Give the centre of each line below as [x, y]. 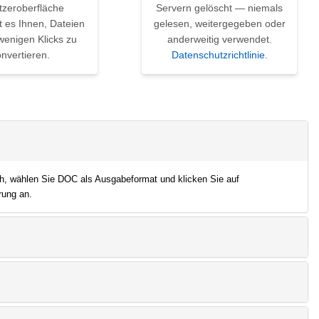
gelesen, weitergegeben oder [219, 24]
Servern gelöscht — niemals [219, 8]
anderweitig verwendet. [219, 40]
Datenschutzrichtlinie [218, 55]
